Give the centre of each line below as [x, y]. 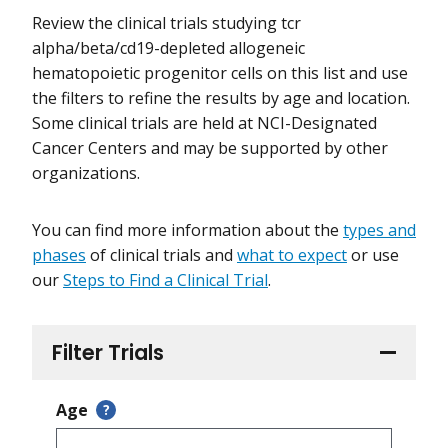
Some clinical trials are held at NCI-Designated [204, 123]
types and [379, 230]
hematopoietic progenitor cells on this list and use [220, 73]
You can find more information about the [187, 230]
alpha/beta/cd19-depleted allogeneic [168, 48]
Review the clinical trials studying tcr [166, 23]
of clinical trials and [161, 255]
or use [373, 255]
